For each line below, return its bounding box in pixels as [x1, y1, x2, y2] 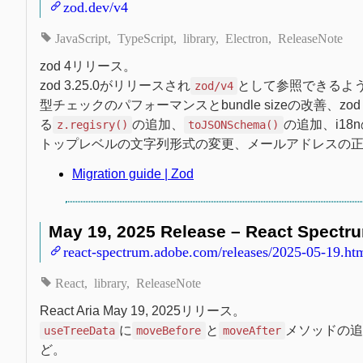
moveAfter [222, 323, 281, 337]
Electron [225, 30, 269, 44]
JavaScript [55, 30, 109, 44]
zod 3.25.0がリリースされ [40, 78, 190, 92]
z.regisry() [57, 117, 129, 131]
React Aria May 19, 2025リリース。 [40, 303, 246, 318]
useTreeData [44, 323, 116, 337]
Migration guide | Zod [72, 166, 194, 181]
